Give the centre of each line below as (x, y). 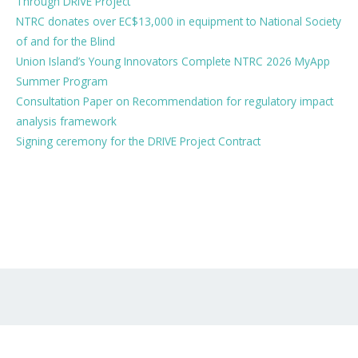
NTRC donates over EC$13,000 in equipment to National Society (179, 22)
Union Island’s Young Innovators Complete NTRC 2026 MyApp (173, 62)
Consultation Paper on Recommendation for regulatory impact (175, 101)
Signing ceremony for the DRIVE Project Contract (138, 141)
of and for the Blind (66, 42)
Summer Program (62, 82)
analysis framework (66, 121)
